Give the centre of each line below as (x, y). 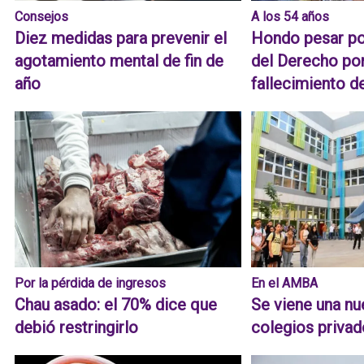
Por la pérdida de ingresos (90, 284)
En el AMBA (285, 284)
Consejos (41, 17)
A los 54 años (290, 17)
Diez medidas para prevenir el (121, 39)
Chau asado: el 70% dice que (116, 305)
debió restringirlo (76, 328)
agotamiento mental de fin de (119, 61)
